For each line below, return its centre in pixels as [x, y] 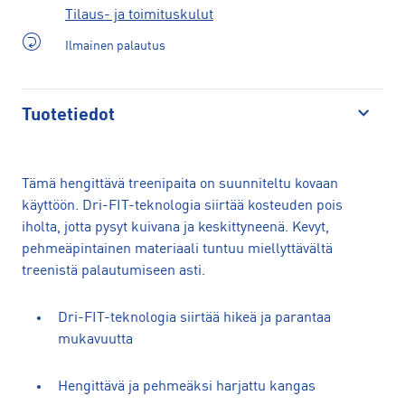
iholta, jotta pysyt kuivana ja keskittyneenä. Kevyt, [175, 227]
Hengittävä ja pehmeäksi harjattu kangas [187, 386]
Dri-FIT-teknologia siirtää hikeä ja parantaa [194, 318]
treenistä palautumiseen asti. [113, 271]
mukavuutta [95, 339]
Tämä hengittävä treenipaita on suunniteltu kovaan [180, 184]
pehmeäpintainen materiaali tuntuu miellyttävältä [177, 249]
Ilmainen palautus [115, 46]
